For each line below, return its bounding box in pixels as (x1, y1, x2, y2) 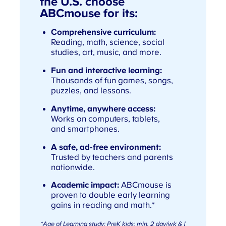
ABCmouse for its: (39, 7, 138, 20)
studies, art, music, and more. (50, 48, 161, 58)
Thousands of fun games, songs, (50, 76, 173, 86)
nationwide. (50, 162, 95, 172)
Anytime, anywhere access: (50, 104, 155, 114)
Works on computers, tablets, (50, 114, 160, 124)
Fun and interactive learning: (50, 66, 162, 76)
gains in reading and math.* (50, 201, 155, 210)
